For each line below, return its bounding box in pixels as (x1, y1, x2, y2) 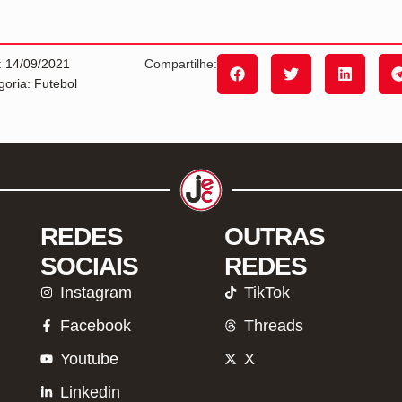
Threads (244, 316, 304, 335)
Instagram (60, 283, 133, 301)
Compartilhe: (144, 56, 218, 71)
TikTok (244, 283, 291, 301)
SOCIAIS (39, 251, 138, 280)
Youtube (60, 349, 119, 368)
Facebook (60, 316, 132, 335)
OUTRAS (223, 222, 325, 250)
